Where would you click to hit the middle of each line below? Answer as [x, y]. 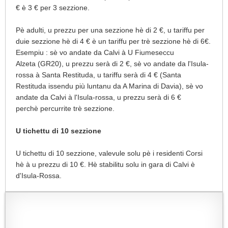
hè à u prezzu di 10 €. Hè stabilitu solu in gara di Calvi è [105, 164]
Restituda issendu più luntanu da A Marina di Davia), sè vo [109, 86]
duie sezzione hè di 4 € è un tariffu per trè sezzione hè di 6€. [113, 41]
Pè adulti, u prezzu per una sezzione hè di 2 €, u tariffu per [110, 30]
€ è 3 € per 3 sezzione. [53, 8]
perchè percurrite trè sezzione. [66, 108]
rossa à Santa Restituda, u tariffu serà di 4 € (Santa [98, 75]
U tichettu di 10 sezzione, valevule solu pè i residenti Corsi [109, 153]
